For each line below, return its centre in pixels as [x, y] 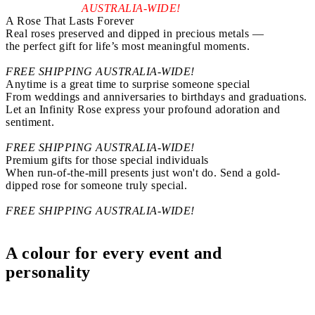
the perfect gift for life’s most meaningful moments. [128, 46]
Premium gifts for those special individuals [107, 160]
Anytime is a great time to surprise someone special [128, 84]
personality [48, 272]
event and [185, 253]
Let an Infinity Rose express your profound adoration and [143, 109]
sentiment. [30, 122]
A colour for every [77, 253]
